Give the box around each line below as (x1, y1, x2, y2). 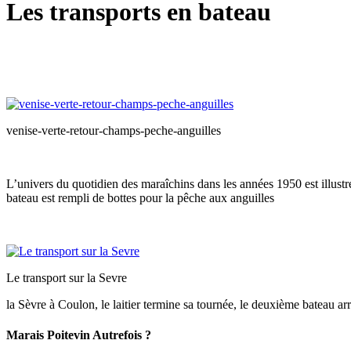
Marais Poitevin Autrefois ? (6, 327, 151, 342)
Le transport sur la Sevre (6, 270, 127, 284)
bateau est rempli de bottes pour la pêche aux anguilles (6, 190, 274, 204)
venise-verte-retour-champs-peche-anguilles (6, 123, 221, 137)
